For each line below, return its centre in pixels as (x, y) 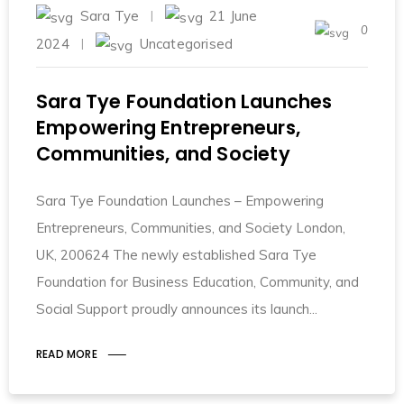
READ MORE (67, 354)
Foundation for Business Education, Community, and (197, 282)
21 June (234, 16)
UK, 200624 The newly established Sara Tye (176, 255)
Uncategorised (186, 44)
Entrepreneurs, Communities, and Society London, (191, 228)
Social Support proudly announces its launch (173, 309)
